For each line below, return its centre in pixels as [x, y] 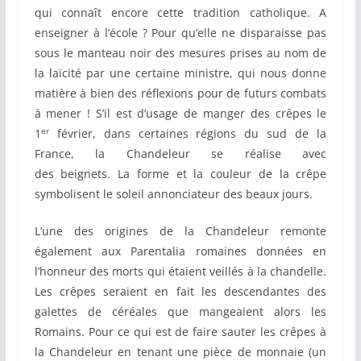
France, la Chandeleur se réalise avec [180, 154]
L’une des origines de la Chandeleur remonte [180, 231]
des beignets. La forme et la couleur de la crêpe [180, 174]
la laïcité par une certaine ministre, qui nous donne [180, 73]
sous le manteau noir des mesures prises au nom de [180, 53]
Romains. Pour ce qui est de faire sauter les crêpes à [180, 332]
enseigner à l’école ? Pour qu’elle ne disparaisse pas [180, 33]
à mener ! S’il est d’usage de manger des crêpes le [180, 114]
